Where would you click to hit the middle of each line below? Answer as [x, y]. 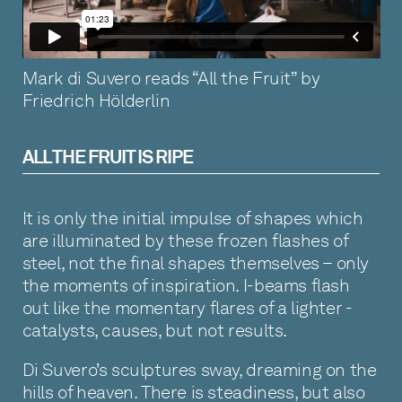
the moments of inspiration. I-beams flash [186, 285]
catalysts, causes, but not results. [154, 330]
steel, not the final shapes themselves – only [196, 262]
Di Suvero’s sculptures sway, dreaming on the [199, 370]
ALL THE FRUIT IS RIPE [107, 158]
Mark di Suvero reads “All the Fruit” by [171, 79]
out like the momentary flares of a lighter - [187, 307]
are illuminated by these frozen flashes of [185, 240]
